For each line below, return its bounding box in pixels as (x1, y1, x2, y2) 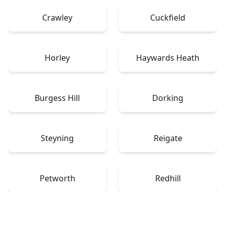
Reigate (153, 132, 182, 144)
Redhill (155, 172, 181, 184)
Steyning (41, 132, 74, 144)
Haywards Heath (136, 52, 199, 63)
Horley (45, 52, 70, 63)
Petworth (39, 172, 75, 184)
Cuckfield (150, 12, 185, 23)
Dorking (152, 92, 183, 103)
